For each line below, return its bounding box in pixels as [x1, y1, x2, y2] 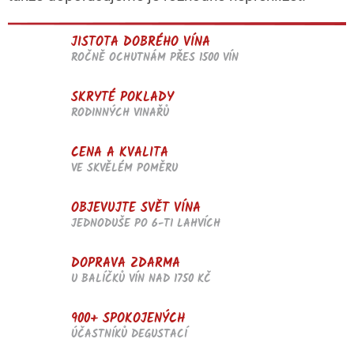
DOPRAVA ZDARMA [71, 253, 180, 273]
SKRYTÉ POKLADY [71, 87, 174, 107]
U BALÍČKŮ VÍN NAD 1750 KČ [71, 269, 211, 288]
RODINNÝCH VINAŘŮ [71, 104, 169, 122]
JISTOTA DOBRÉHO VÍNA [71, 32, 210, 52]
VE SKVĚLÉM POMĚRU [71, 159, 178, 177]
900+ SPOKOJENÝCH [71, 308, 185, 329]
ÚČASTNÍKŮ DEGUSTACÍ [71, 325, 187, 343]
